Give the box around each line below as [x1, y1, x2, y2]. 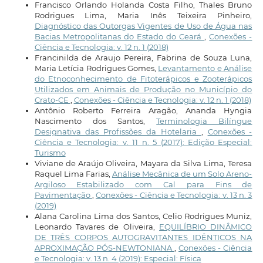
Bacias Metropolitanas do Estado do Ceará [34, 32, 205, 41]
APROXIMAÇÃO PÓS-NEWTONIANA [34, 243, 174, 252]
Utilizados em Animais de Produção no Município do [34, 85, 252, 94]
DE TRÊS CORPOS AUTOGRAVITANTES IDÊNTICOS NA [34, 232, 252, 242]
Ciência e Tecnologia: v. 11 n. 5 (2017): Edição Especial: [34, 137, 252, 147]
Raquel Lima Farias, [34, 169, 112, 178]
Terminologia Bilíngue [156, 116, 252, 126]
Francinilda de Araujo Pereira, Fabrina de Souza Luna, [34, 53, 252, 62]
